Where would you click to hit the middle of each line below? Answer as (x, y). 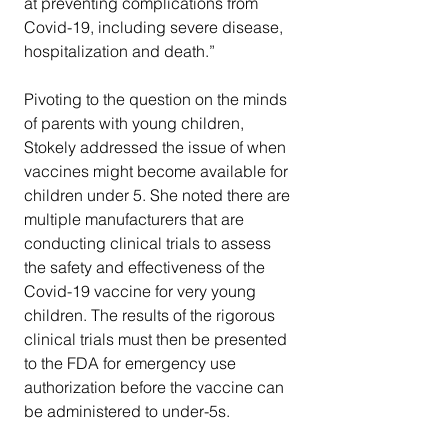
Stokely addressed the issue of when (157, 146)
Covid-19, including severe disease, (155, 26)
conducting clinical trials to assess (149, 242)
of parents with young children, (136, 122)
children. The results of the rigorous (151, 314)
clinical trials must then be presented (157, 338)
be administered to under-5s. (129, 410)
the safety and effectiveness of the (146, 266)
